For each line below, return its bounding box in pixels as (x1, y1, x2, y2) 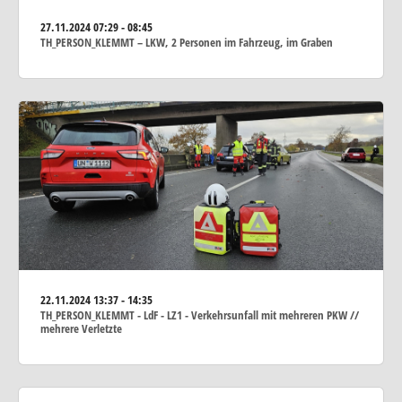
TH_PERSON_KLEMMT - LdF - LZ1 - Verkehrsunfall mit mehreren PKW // (40, 306, 359, 323)
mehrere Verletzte (40, 319, 122, 336)
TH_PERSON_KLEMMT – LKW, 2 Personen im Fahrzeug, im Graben (40, 34, 333, 51)
